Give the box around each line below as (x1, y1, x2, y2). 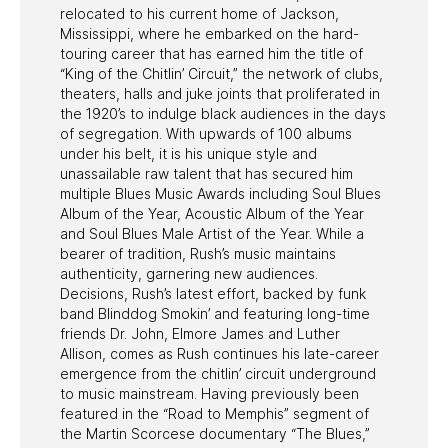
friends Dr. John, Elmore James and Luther (60, 324, 340, 342)
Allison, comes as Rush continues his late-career (60, 344, 379, 362)
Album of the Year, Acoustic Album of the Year (60, 204, 364, 222)
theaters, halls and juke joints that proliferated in (60, 84, 380, 102)
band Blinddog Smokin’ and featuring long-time (60, 304, 370, 322)
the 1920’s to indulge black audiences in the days (60, 104, 386, 122)
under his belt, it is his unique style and (60, 144, 317, 162)
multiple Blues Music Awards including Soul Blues (60, 184, 381, 202)
